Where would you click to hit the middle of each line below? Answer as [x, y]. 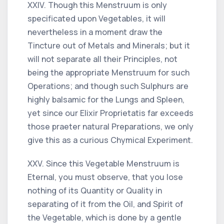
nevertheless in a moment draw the [95, 32]
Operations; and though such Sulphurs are [108, 86]
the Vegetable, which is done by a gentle [104, 217]
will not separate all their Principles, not [102, 59]
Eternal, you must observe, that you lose [105, 177]
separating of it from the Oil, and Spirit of [105, 204]
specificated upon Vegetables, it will [96, 18]
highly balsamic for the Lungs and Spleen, [106, 99]
